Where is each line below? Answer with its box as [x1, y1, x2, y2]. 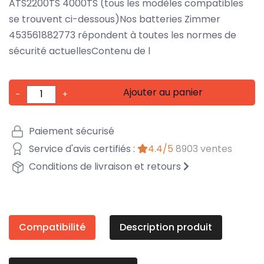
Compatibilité [19, 220, 85, 234]
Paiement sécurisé [27, 124, 114, 138]
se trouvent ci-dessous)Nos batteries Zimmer [9, 12, 220, 26]
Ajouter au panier [123, 85, 203, 99]
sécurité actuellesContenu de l [9, 44, 150, 58]
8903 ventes [176, 142, 232, 156]
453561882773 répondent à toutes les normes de [9, 28, 236, 42]
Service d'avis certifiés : [27, 142, 137, 156]
